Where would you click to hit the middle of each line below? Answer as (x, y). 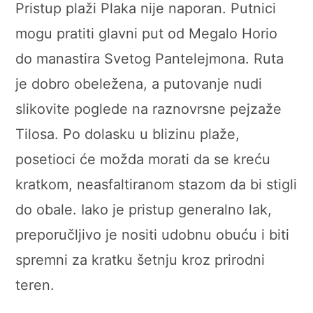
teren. (35, 285)
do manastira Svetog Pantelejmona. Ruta (150, 58)
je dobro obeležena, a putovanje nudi (139, 83)
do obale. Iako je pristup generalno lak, (144, 209)
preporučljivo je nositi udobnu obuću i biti (153, 234)
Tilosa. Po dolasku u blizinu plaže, (128, 134)
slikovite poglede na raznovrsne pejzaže (149, 109)
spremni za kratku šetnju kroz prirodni (140, 260)
